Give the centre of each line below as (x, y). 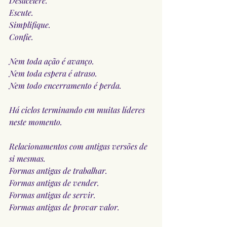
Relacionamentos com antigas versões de (79, 146)
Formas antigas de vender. (54, 182)
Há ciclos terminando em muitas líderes (78, 109)
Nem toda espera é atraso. (53, 73)
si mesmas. (27, 158)
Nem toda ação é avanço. (52, 61)
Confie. (21, 36)
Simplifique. (30, 24)
